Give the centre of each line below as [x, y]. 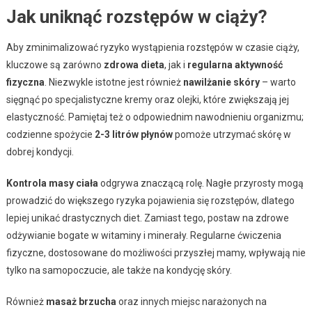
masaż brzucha [81, 301]
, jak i [175, 64]
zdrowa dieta [134, 64]
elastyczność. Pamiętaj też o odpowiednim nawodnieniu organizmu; [155, 117]
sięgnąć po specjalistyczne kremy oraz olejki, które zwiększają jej [147, 99]
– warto [278, 82]
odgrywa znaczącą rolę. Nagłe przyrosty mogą [201, 183]
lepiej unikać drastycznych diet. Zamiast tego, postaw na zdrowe [147, 218]
